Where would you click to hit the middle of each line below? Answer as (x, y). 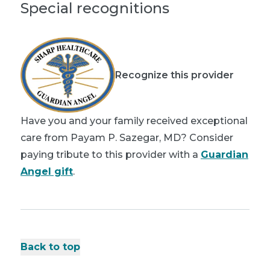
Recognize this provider (174, 75)
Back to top (50, 247)
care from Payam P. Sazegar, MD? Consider (127, 138)
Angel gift (47, 172)
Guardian (224, 155)
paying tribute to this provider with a (111, 155)
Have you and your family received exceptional (134, 121)
